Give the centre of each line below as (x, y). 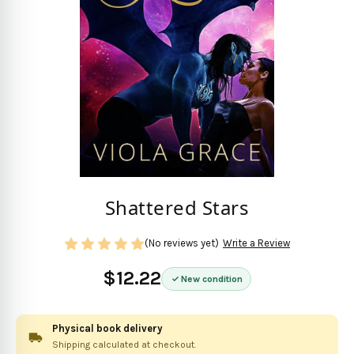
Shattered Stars (177, 208)
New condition (212, 279)
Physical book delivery (107, 328)
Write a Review (256, 243)
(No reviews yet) (182, 243)
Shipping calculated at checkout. (124, 344)
